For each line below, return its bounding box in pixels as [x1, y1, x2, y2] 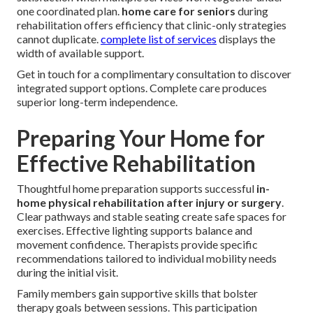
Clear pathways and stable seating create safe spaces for [17, 210, 286, 224]
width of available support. [17, 46, 144, 60]
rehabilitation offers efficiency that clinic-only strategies [17, 18, 286, 32]
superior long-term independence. [17, 95, 177, 109]
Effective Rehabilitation [17, 150, 256, 177]
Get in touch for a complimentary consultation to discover [17, 67, 291, 81]
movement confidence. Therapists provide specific [17, 238, 258, 252]
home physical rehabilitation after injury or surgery [17, 196, 282, 210]
